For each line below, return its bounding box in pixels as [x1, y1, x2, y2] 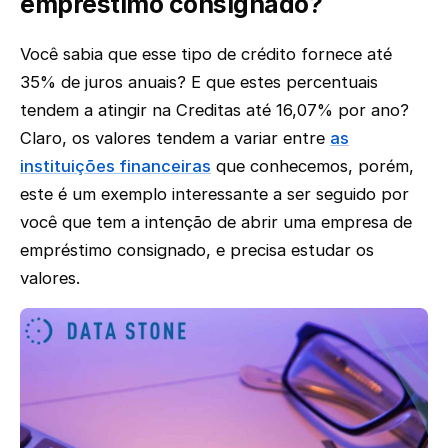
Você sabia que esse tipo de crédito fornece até [20, 43, 392, 64]
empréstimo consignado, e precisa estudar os [20, 239, 374, 260]
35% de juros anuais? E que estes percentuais [20, 71, 378, 92]
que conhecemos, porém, [211, 155, 414, 176]
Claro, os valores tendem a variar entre [20, 127, 330, 148]
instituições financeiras [20, 155, 211, 176]
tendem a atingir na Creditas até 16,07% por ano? [20, 99, 409, 120]
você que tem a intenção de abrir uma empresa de [20, 211, 412, 232]
